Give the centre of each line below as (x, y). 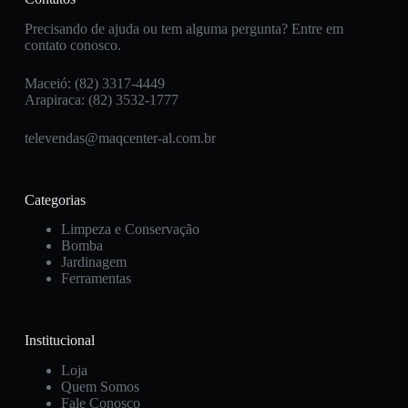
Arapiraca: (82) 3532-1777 (101, 99)
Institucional (59, 341)
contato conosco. (72, 45)
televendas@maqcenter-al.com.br (120, 138)
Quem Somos (100, 387)
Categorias (55, 199)
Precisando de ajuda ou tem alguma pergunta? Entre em (184, 28)
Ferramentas (96, 279)
